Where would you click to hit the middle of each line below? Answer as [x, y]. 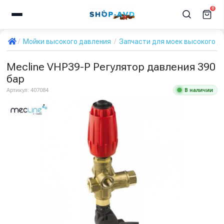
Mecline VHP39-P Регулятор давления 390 [111, 67]
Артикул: [18, 90]
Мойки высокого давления [67, 41]
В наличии [199, 90]
